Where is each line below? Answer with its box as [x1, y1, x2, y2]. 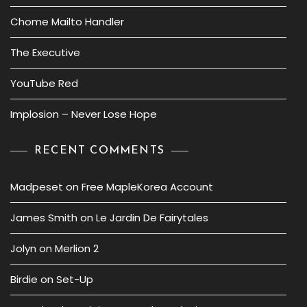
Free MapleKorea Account [82, 180, 213, 194]
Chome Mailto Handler [10, 14, 124, 29]
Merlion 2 [55, 241, 99, 256]
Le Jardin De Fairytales [96, 210, 208, 225]
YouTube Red [10, 76, 78, 90]
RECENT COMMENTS [34, 145, 164, 156]
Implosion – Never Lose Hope [10, 107, 157, 121]
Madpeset [10, 180, 63, 194]
